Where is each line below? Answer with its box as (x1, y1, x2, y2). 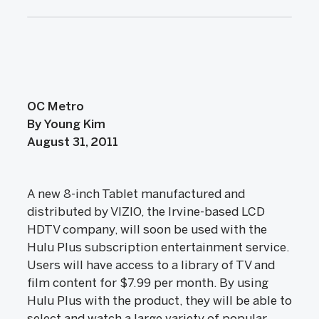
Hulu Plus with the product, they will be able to (27, 293, 292, 308)
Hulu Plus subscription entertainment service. (27, 240, 289, 254)
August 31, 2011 (27, 135, 118, 149)
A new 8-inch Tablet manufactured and (27, 187, 245, 201)
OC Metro (27, 99, 84, 113)
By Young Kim (27, 117, 105, 131)
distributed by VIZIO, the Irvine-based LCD (27, 204, 265, 219)
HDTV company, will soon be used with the (27, 222, 267, 236)
